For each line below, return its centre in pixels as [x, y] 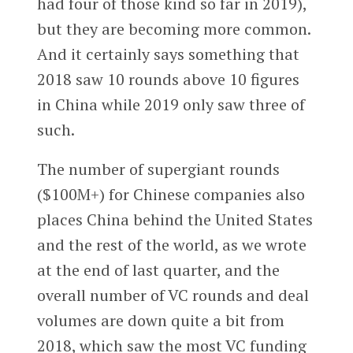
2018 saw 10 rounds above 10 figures [168, 80]
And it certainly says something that [168, 54]
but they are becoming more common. [173, 29]
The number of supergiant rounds [158, 169]
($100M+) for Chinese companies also [171, 194]
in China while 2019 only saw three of [171, 105]
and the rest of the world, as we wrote [171, 244]
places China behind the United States [175, 219]
